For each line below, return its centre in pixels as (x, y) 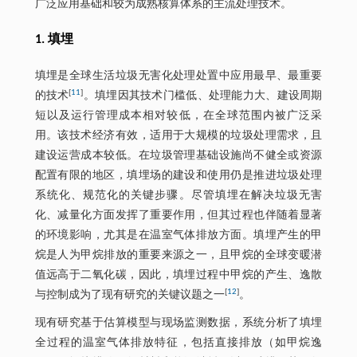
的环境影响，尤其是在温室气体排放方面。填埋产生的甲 (178, 235)
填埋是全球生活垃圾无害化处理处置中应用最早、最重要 (178, 76)
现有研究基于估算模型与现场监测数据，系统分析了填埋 (178, 323)
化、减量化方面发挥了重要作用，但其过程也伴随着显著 (178, 215)
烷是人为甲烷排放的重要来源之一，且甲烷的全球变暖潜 (178, 255)
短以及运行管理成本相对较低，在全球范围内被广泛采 (178, 116)
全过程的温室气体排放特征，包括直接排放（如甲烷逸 (178, 343)
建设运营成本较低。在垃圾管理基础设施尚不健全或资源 (178, 155)
